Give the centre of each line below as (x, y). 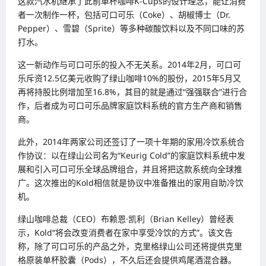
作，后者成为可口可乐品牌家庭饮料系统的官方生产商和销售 (130, 105)
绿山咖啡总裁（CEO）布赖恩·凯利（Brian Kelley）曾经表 (126, 218)
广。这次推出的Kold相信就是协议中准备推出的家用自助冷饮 (131, 182)
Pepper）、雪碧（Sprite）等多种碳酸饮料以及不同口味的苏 (131, 28)
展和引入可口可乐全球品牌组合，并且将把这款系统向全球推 (130, 169)
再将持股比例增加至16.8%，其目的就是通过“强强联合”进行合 (132, 91)
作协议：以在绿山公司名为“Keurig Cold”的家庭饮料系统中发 (132, 155)
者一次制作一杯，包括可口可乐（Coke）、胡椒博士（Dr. (124, 14)
